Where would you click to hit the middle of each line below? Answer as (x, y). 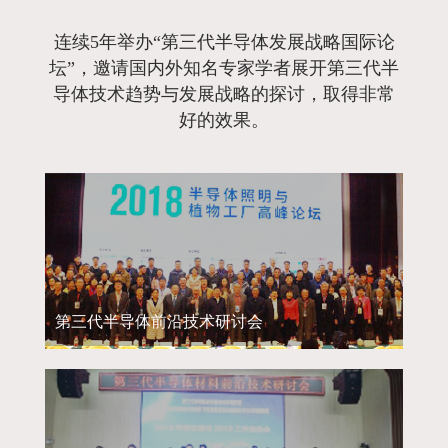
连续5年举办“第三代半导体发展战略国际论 (224, 42)
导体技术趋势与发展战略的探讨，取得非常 (224, 94)
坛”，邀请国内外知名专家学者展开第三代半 (224, 68)
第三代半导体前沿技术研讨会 (158, 321)
